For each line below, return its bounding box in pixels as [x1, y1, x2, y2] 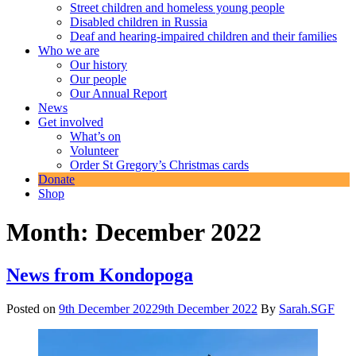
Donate [38, 172, 75, 186]
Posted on [6, 301, 59, 315]
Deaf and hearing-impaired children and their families [70, 29, 337, 43]
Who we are [38, 44, 99, 57]
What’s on [70, 130, 121, 143]
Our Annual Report [70, 87, 167, 100]
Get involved [38, 115, 103, 129]
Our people [70, 72, 126, 86]
